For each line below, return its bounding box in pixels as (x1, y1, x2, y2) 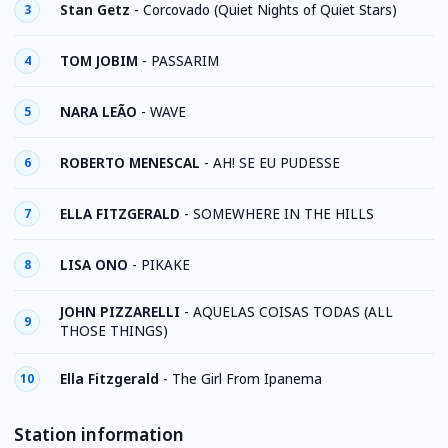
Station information (14, 423, 184, 446)
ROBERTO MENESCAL (60, 153, 200, 172)
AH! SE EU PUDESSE (213, 153, 340, 172)
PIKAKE (141, 255, 190, 274)
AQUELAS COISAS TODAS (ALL (193, 303, 393, 321)
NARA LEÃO (60, 102, 137, 121)
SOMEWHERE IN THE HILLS (193, 204, 374, 223)
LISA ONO (60, 255, 128, 274)
